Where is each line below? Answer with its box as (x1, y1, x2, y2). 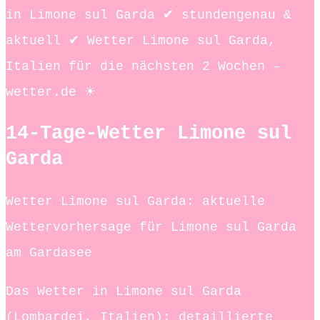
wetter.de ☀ (6, 84, 96, 99)
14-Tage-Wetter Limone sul (6, 123, 291, 145)
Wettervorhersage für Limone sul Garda (6, 219, 296, 234)
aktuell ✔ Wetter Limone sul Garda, (6, 33, 276, 48)
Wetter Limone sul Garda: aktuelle (6, 194, 265, 209)
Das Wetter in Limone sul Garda (6, 284, 241, 299)
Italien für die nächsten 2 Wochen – (6, 59, 281, 74)
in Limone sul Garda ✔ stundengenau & (6, 7, 291, 22)
